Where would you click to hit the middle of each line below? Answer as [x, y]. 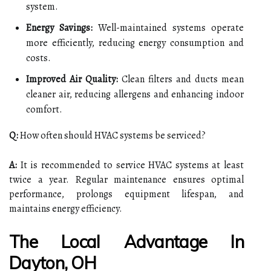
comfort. [44, 109]
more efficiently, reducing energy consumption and [135, 43]
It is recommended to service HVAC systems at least [130, 165]
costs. [38, 58]
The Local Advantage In [126, 241]
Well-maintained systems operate [168, 28]
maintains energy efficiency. [66, 208]
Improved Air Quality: [72, 79]
